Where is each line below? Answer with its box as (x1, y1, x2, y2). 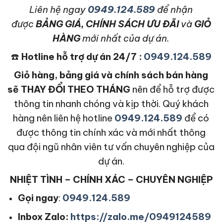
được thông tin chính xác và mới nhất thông (16, 126, 206, 138)
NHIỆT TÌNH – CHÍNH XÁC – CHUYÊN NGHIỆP (9, 173, 213, 185)
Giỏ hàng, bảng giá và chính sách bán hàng (14, 68, 208, 81)
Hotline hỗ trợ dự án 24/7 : (19, 50, 144, 62)
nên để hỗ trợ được (130, 83, 215, 95)
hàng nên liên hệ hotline (13, 111, 114, 124)
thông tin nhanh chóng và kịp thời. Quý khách (13, 97, 209, 110)
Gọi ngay (17, 191, 58, 204)
